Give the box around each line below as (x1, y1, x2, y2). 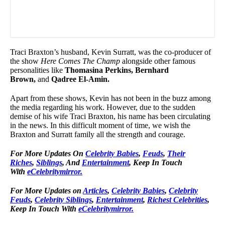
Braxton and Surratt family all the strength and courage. (10, 130, 185, 139)
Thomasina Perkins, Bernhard (65, 65, 169, 74)
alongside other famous (122, 56, 195, 65)
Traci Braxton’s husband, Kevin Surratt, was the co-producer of (10, 47, 211, 56)
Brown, (10, 74, 38, 83)
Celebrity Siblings (35, 195, 92, 204)
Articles (83, 186, 107, 195)
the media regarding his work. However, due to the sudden (10, 102, 195, 111)
